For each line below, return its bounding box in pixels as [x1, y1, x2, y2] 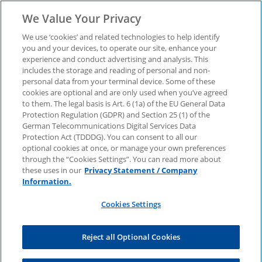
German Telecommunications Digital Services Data [22, 120, 196, 131]
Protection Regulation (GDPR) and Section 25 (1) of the [22, 109, 211, 120]
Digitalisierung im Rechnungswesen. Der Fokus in [4, 245, 254, 257]
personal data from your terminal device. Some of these [22, 76, 216, 87]
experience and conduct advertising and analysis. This [22, 54, 209, 64]
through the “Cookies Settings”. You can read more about [22, 154, 222, 164]
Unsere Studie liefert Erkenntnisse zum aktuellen [4, 220, 247, 232]
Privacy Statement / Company [84, 165, 198, 175]
